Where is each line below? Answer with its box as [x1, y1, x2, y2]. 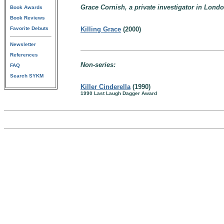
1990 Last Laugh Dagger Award [80, 90, 157, 96]
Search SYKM [10, 73, 43, 78]
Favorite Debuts [10, 25, 48, 31]
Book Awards [10, 4, 42, 10]
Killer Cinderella [80, 83, 130, 90]
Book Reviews [10, 15, 45, 20]
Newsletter [10, 41, 36, 47]
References [10, 52, 38, 57]
